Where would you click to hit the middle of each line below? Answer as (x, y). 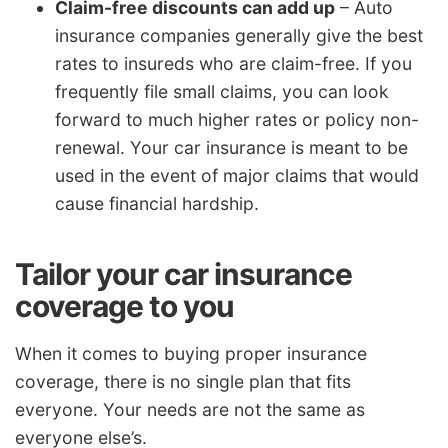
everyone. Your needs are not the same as (190, 409)
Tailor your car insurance (183, 273)
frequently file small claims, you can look (222, 91)
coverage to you (124, 305)
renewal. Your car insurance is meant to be (231, 147)
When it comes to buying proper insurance (191, 353)
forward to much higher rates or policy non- (237, 119)
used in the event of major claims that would (237, 175)
